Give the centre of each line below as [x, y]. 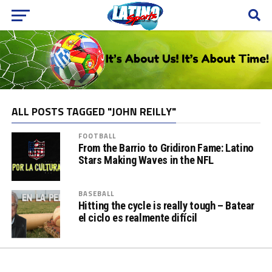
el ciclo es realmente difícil [138, 217]
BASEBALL [96, 193]
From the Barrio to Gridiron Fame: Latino [166, 148]
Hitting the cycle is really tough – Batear [166, 205]
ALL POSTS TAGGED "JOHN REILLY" [93, 111]
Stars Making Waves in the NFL [146, 160]
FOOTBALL [97, 135]
